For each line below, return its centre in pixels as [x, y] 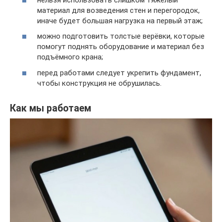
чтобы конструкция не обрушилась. [99, 83]
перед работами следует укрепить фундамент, [119, 73]
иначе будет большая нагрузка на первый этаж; [120, 21]
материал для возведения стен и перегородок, [118, 10]
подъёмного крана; [70, 57]
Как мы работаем [51, 108]
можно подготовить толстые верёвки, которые [121, 36]
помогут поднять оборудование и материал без [121, 47]
